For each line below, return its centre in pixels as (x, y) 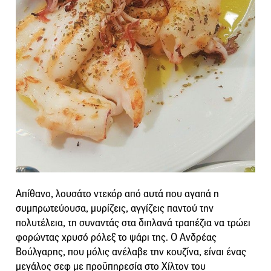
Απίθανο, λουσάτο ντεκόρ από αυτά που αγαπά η (117, 194)
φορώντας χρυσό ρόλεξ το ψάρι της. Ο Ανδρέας (116, 238)
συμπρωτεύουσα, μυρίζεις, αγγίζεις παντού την (115, 209)
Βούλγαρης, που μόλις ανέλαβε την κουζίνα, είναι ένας (131, 252)
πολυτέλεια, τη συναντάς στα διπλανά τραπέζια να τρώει (133, 223)
